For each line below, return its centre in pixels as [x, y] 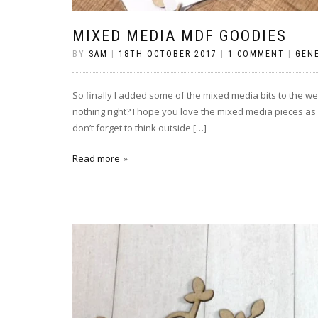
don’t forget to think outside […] [139, 127]
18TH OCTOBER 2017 [168, 54]
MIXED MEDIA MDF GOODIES [180, 35]
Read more [96, 158]
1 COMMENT [256, 54]
